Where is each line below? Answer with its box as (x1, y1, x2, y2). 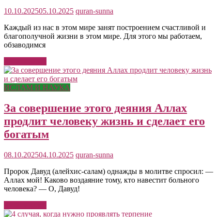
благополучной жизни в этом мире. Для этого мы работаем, (4, 32, 202, 41)
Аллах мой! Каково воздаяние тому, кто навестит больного (4, 176, 199, 185)
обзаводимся (4, 41, 46, 49)
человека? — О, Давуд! (4, 185, 80, 193)
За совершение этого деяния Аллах (4, 102, 187, 115)
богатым (4, 128, 49, 141)
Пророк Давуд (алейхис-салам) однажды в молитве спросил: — (4, 167, 213, 176)
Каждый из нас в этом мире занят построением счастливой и (4, 23, 206, 32)
